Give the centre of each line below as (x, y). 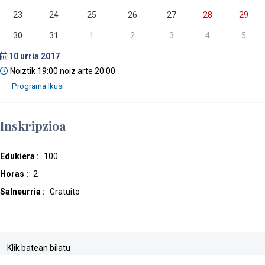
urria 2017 (39, 56)
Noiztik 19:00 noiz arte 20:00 (62, 71)
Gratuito (64, 192)
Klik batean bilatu (39, 248)
